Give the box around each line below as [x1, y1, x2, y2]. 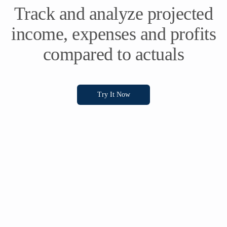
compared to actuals [43, 44, 184, 64]
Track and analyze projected [14, 3, 213, 24]
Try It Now [97, 90, 130, 98]
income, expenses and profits [11, 23, 216, 44]
